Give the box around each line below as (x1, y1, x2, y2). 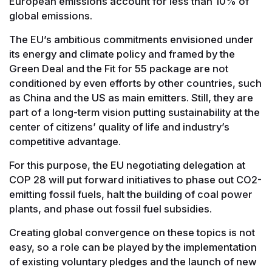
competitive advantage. (9, 135, 121, 148)
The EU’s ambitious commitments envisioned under (9, 33, 254, 46)
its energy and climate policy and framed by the (9, 47, 235, 60)
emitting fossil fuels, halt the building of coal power (9, 188, 253, 200)
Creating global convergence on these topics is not (9, 226, 255, 239)
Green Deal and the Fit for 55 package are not (9, 62, 228, 75)
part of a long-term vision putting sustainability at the (9, 106, 260, 118)
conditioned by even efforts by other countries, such (9, 76, 262, 89)
